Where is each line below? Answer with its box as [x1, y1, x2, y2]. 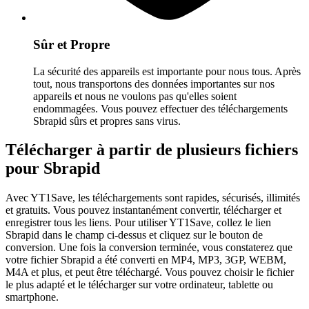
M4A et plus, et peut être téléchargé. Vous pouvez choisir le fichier [6, 266, 294, 279]
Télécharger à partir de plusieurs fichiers [6, 141, 298, 159]
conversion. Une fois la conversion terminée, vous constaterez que [6, 241, 292, 254]
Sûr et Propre [33, 37, 110, 52]
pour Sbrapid [6, 159, 100, 178]
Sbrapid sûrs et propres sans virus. [33, 114, 181, 127]
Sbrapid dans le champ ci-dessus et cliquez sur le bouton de [6, 229, 263, 241]
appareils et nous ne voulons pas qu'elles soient [33, 90, 237, 102]
